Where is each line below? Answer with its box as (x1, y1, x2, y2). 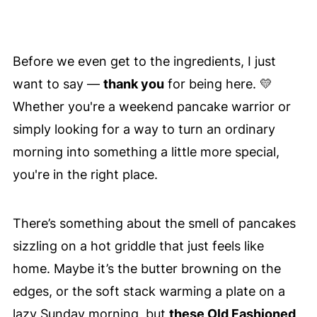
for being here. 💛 (163, 76, 272, 92)
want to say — (12, 76, 103, 92)
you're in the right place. (12, 167, 158, 183)
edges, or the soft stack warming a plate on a (12, 284, 285, 299)
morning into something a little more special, (12, 144, 279, 160)
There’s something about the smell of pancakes (12, 216, 296, 231)
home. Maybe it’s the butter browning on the (12, 261, 281, 277)
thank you (103, 76, 164, 92)
